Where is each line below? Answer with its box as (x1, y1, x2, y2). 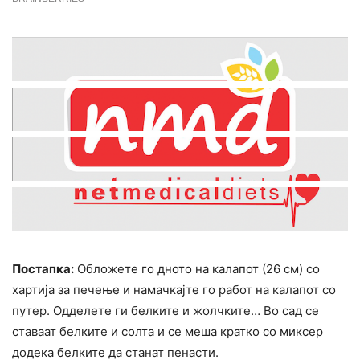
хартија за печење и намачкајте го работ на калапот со (12, 281, 336, 297)
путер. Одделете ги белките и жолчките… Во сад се (12, 302, 319, 318)
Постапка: (12, 260, 74, 276)
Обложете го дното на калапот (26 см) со (74, 260, 320, 276)
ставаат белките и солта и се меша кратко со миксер (12, 323, 323, 339)
